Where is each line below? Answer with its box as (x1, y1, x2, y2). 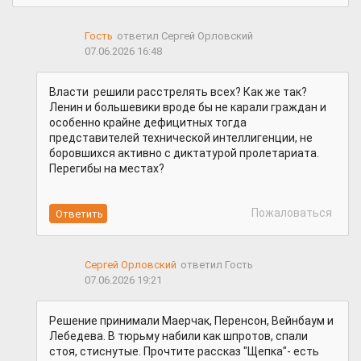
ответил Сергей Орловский (117, 29, 253, 42)
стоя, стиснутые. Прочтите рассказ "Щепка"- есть (49, 345, 319, 359)
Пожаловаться (249, 206, 332, 220)
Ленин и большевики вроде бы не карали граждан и (49, 101, 326, 114)
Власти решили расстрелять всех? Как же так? (49, 85, 307, 99)
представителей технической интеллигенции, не (49, 131, 313, 145)
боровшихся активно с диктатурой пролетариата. (49, 147, 319, 160)
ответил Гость (180, 258, 253, 271)
